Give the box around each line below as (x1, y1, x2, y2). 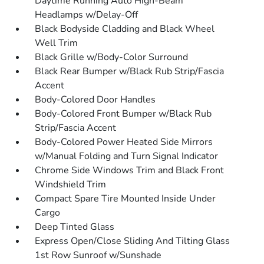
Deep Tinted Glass (35, 220, 115, 234)
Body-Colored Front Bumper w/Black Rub (35, 107, 212, 121)
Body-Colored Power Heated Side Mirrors (35, 136, 213, 149)
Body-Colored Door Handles (35, 93, 156, 107)
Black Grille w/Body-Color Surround (35, 51, 189, 64)
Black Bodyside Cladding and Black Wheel (35, 22, 215, 36)
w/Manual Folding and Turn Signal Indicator (35, 150, 219, 163)
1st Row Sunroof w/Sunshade (35, 249, 162, 262)
